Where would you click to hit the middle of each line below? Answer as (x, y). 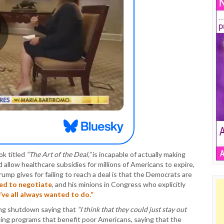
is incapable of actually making (138, 154)
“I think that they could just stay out (132, 209)
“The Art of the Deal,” (59, 154)
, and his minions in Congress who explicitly (119, 184)
